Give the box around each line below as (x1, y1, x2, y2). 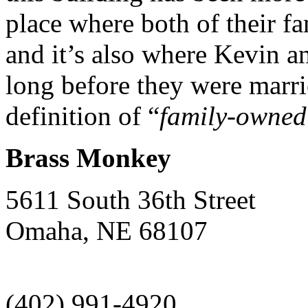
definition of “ (5, 100, 159, 131)
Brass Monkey (5, 142, 171, 173)
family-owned (159, 100, 307, 131)
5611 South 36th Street (5, 184, 256, 214)
